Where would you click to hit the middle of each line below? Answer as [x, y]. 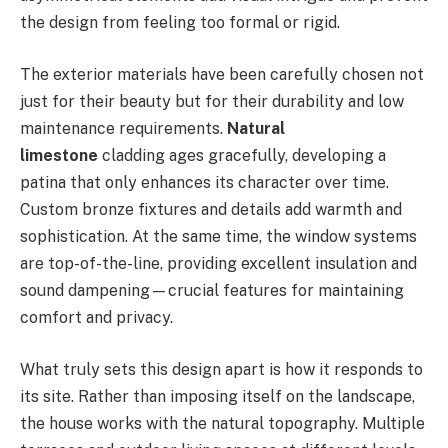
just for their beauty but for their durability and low [212, 101]
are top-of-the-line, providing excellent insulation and [218, 263]
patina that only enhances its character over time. [204, 182]
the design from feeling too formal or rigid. [180, 23]
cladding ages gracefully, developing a [242, 155]
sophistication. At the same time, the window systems [218, 236]
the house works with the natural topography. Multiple [222, 423]
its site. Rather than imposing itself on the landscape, [217, 396]
